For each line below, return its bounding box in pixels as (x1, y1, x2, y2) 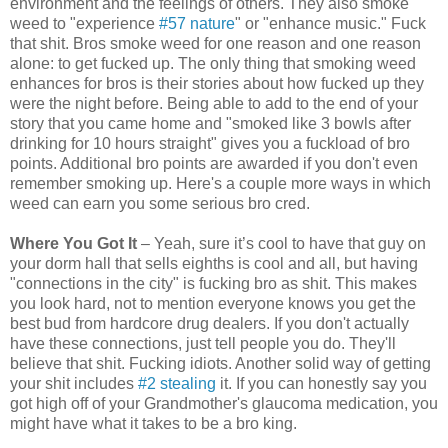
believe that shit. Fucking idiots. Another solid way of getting (10, 355, 431, 373)
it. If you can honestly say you (220, 375, 427, 393)
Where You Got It (10, 235, 137, 253)
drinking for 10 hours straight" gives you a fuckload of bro (10, 135, 410, 153)
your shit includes (10, 375, 138, 393)
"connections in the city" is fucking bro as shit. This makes (10, 275, 417, 293)
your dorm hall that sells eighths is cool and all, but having (10, 255, 418, 273)
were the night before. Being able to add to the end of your (10, 95, 418, 113)
